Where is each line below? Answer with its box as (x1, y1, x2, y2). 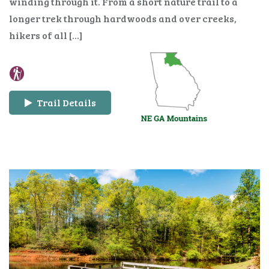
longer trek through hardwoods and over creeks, (9, 11, 237, 25)
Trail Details (34, 95, 96, 109)
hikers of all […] (9, 28, 82, 41)
